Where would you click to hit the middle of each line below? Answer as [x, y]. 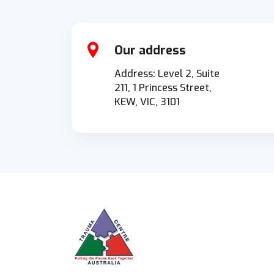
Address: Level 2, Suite [167, 73]
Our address [150, 50]
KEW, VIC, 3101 [147, 102]
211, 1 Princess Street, [163, 87]
